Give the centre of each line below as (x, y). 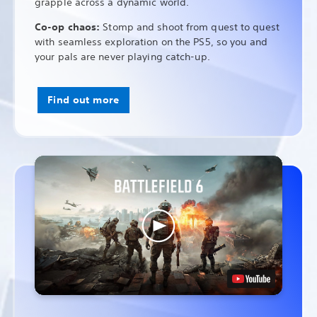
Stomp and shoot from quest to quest (191, 27)
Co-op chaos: (69, 27)
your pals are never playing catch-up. (122, 57)
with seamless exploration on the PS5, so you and (151, 42)
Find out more (83, 100)
